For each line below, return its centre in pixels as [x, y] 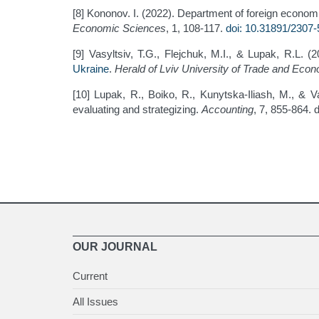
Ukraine [91, 69]
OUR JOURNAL [115, 247]
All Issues [95, 302]
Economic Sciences [119, 28]
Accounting [226, 110]
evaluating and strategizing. [136, 110]
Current [90, 276]
